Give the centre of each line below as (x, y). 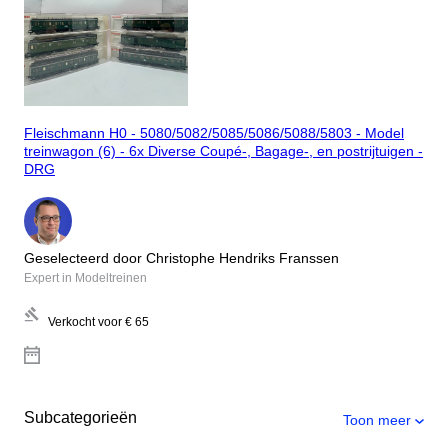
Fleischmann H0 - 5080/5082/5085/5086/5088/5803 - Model (214, 133)
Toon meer (377, 419)
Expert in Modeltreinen (85, 277)
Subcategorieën (80, 417)
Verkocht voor (85, 321)
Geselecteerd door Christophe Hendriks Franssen (181, 257)
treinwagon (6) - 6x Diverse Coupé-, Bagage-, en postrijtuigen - (223, 151)
